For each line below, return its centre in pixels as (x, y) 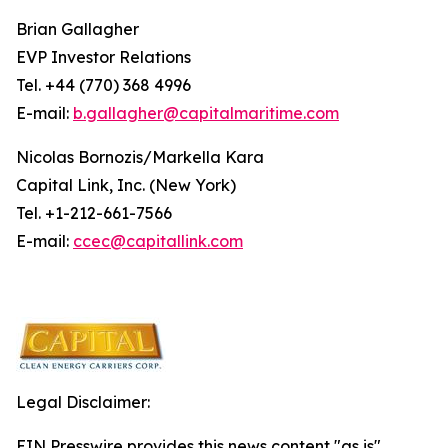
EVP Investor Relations (103, 57)
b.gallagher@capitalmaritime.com (206, 113)
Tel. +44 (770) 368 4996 (103, 85)
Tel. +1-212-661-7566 (94, 213)
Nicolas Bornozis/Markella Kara (140, 157)
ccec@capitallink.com (158, 241)
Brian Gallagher (77, 29)
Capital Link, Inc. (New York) (126, 185)
